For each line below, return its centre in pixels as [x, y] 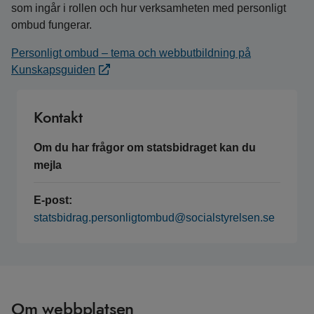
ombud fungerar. [53, 25]
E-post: [53, 200]
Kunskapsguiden [53, 70]
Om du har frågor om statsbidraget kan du [145, 148]
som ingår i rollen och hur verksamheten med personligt [149, 8]
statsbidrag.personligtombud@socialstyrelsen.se [154, 218]
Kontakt [58, 117]
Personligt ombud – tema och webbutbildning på [131, 53]
